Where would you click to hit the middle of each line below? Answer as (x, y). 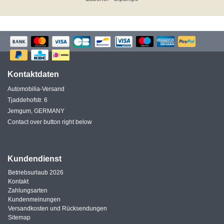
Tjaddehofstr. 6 (27, 100)
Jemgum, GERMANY (36, 111)
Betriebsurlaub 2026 (36, 173)
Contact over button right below (50, 122)
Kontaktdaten (33, 74)
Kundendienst (34, 159)
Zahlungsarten (28, 191)
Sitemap (19, 218)
